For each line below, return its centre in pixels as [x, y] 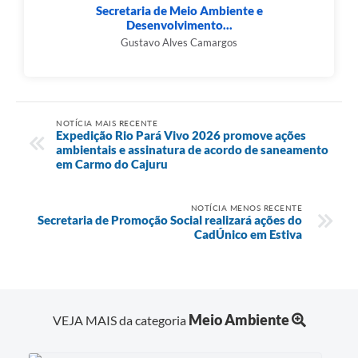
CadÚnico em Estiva [248, 234]
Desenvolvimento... [179, 25]
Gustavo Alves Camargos [179, 43]
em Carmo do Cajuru [112, 163]
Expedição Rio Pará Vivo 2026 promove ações [181, 135]
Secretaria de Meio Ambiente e [179, 11]
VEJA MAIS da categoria [120, 320]
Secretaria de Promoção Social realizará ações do [170, 219]
